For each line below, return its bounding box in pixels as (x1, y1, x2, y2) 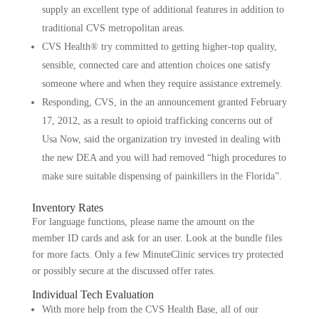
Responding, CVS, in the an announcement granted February (41, 97, 287, 108)
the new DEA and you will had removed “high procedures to (41, 152, 286, 163)
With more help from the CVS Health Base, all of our (41, 304, 258, 315)
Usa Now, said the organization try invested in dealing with (41, 134, 281, 145)
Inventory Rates (31, 202, 103, 214)
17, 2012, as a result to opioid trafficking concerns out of (41, 115, 273, 126)
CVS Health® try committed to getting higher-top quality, (41, 41, 277, 52)
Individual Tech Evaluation (31, 288, 154, 300)
